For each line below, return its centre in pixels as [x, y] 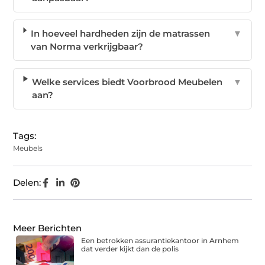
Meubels [28, 148]
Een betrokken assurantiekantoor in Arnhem [160, 241]
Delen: [27, 183]
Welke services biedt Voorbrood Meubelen [127, 82]
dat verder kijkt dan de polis [130, 249]
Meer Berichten [48, 228]
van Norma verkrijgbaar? [87, 47]
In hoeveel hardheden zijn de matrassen [121, 34]
